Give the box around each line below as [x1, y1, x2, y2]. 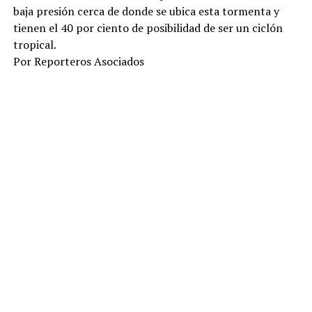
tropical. [13, 37, 56, 53]
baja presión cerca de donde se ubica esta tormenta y [13, 3, 279, 19]
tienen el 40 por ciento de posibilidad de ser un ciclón [13, 20, 283, 36]
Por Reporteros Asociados [13, 54, 144, 70]
